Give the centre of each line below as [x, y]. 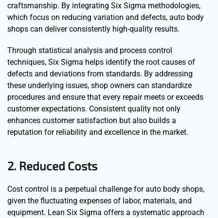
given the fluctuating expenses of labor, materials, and [100, 200]
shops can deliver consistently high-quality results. [93, 29]
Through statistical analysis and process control [90, 50]
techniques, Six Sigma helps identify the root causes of [101, 62]
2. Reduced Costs [52, 165]
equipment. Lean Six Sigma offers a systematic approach [106, 212]
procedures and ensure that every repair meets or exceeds [105, 97]
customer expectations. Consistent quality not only [94, 109]
